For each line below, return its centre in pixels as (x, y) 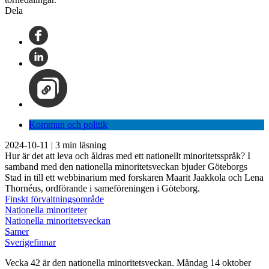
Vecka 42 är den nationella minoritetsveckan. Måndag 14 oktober (128, 262)
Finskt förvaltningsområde (54, 199)
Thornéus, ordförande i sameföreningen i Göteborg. (102, 188)
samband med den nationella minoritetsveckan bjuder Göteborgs (126, 166)
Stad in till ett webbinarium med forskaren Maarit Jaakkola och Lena (134, 177)
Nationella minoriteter (46, 210)
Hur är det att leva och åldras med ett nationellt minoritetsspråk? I (128, 156)
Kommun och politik (68, 124)
